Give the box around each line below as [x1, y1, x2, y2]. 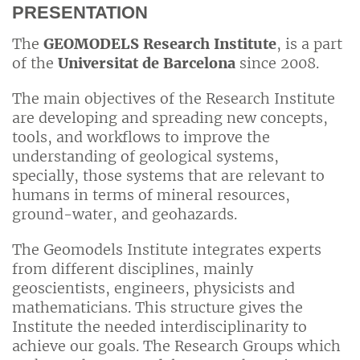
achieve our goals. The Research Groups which [12, 336, 341, 355]
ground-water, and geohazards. [12, 204, 237, 223]
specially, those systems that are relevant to [12, 166, 325, 185]
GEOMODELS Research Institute [43, 34, 276, 53]
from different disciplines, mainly [12, 259, 253, 278]
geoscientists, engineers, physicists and [12, 278, 295, 297]
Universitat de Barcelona [58, 53, 235, 72]
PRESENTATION [12, 2, 148, 23]
